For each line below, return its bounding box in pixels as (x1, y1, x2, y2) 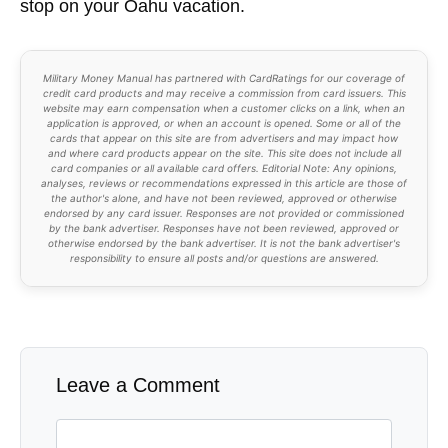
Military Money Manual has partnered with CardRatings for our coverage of (43, 71, 405, 84)
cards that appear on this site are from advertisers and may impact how (50, 131, 398, 144)
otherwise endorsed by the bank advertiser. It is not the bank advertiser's (48, 236, 400, 249)
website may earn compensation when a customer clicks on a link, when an (43, 101, 405, 114)
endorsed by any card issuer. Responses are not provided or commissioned (44, 206, 404, 219)
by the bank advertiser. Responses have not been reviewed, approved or (49, 221, 399, 234)
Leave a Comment (56, 373, 220, 396)
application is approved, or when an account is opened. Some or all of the (47, 116, 401, 129)
